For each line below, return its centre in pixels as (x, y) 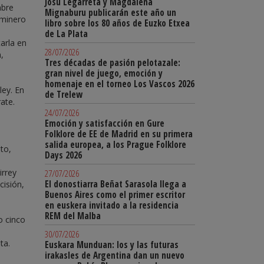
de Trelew (64, 95)
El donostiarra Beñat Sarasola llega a (115, 184)
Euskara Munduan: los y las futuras (112, 245)
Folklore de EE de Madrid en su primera (119, 134)
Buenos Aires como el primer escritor (115, 195)
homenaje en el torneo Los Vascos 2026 (120, 84)
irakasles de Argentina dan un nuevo (115, 255)
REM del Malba (73, 216)
